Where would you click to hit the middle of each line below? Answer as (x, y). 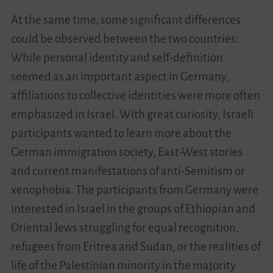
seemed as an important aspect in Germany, (120, 76)
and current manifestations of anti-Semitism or (128, 171)
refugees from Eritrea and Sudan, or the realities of (136, 246)
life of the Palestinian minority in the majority (123, 265)
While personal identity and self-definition (117, 57)
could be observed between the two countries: (125, 38)
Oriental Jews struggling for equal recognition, (125, 227)
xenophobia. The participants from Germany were (134, 190)
